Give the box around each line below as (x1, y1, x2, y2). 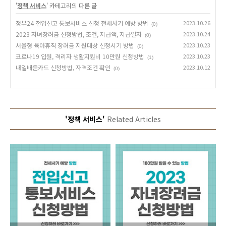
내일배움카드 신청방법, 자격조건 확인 (16, 63, 110, 72)
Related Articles (105, 114, 161, 124)
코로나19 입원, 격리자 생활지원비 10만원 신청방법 (16, 52, 144, 61)
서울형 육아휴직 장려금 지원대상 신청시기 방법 (16, 41, 134, 49)
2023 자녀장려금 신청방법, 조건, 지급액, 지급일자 (16, 30, 142, 38)
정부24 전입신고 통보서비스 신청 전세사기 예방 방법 (16, 19, 148, 27)
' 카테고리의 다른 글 (46, 1, 97, 10)
